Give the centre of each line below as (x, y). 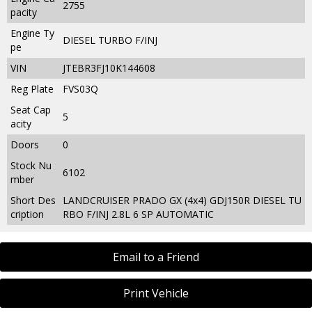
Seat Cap (31, 109)
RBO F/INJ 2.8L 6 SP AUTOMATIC (138, 214)
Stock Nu (31, 165)
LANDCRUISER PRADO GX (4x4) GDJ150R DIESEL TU (182, 200)
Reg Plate (32, 88)
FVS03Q (80, 88)
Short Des (33, 200)
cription (27, 214)
